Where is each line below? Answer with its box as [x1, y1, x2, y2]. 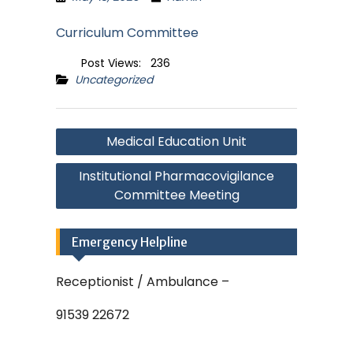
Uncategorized [75, 71, 153, 87]
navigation [55, 135, 138, 155]
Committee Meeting [113, 185, 240, 204]
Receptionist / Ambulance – [56, 272, 229, 291]
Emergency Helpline [72, 233, 188, 250]
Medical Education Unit [106, 132, 247, 150]
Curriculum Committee [56, 23, 199, 42]
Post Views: [81, 54, 141, 71]
